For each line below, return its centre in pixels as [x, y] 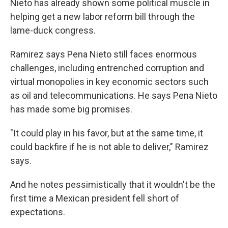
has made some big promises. [71, 109]
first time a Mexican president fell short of [95, 198]
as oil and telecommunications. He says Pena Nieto [114, 96]
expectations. [38, 212]
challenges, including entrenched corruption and [107, 68]
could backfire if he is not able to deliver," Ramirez [109, 147]
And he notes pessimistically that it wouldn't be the [113, 185]
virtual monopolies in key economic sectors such [109, 82]
